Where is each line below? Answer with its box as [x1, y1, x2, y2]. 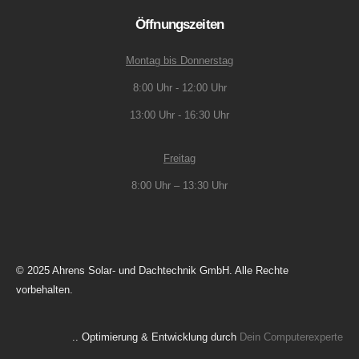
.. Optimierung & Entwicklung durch [72, 330, 240, 343]
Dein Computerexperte [240, 330, 343, 343]
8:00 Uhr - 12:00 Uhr [132, 82, 227, 95]
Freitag [163, 152, 196, 165]
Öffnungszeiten [135, 17, 224, 33]
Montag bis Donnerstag [126, 54, 233, 67]
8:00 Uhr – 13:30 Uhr [131, 179, 228, 192]
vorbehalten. [16, 283, 73, 296]
